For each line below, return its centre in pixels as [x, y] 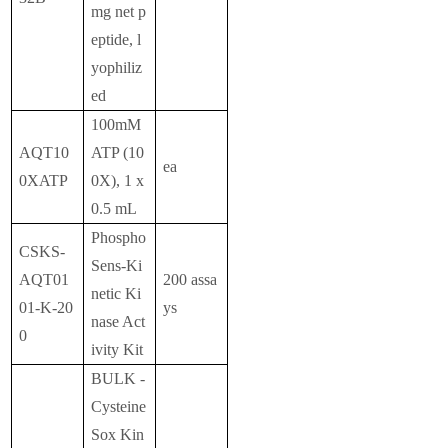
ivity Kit [117, 350]
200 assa [190, 280]
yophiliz [117, 68]
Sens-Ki [117, 266]
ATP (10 [118, 153]
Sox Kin [118, 435]
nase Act [118, 322]
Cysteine [119, 407]
